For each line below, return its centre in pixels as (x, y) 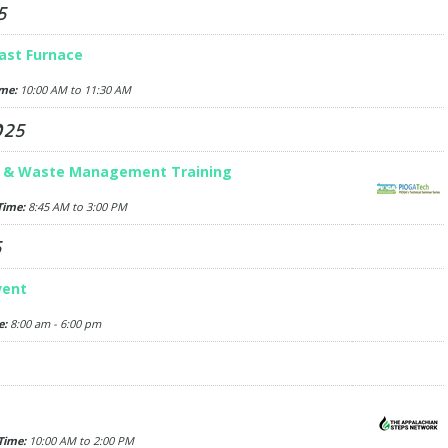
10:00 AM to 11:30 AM (73, 89)
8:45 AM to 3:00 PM (75, 206)
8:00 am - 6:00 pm (53, 323)
